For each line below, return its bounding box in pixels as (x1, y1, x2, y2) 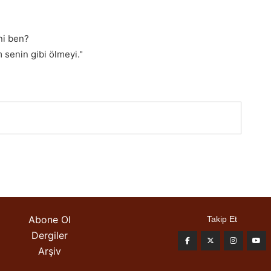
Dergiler (31, 229, 68, 241)
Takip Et (206, 214, 237, 224)
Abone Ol (28, 214, 71, 226)
